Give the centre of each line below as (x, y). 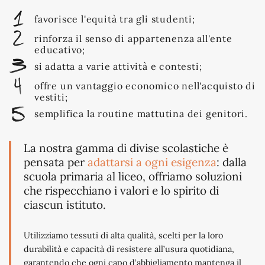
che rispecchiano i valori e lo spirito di (121, 190)
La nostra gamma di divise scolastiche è (126, 148)
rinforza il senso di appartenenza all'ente (133, 39)
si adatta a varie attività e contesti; (118, 67)
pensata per (56, 162)
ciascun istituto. (65, 204)
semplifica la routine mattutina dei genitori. (141, 114)
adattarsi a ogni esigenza (152, 162)
